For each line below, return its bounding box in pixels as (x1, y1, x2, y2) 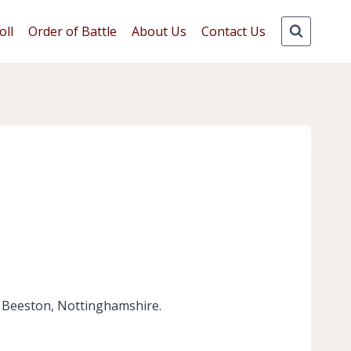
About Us (132, 22, 187, 40)
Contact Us (201, 22, 266, 40)
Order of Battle (28, 22, 118, 40)
